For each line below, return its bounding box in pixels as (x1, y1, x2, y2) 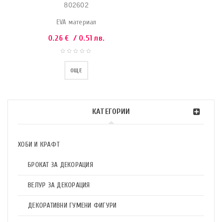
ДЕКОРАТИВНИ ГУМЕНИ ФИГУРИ (28, 201, 117, 210)
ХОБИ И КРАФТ (18, 140, 59, 149)
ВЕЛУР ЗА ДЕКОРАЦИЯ (28, 181, 90, 189)
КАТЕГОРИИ (92, 107, 130, 116)
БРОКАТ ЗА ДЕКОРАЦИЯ (28, 161, 93, 169)
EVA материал (56, 18, 97, 26)
